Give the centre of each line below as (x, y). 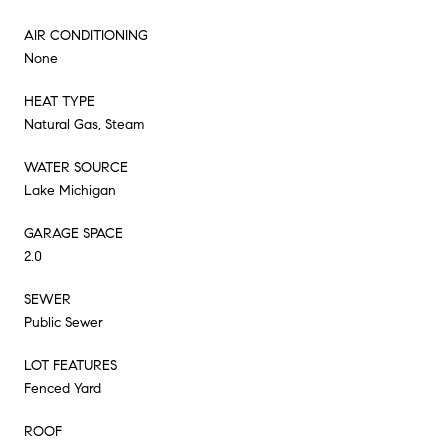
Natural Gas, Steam (84, 124)
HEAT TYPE (59, 101)
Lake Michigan (70, 190)
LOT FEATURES (70, 365)
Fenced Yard (62, 388)
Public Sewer (63, 322)
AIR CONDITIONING (86, 35)
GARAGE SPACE (73, 233)
